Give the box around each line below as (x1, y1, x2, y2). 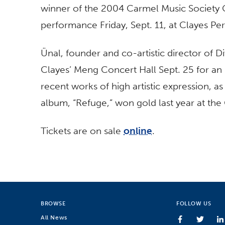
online (124, 125, 152, 137)
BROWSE (41, 199, 66, 207)
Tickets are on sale (41, 125, 124, 137)
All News (41, 213, 67, 221)
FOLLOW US (176, 199, 211, 207)
